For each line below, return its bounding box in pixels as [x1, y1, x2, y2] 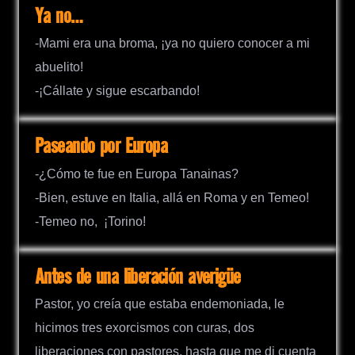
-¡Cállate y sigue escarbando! [35, 84, 200, 98]
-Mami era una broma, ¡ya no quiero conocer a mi [35, 36, 310, 51]
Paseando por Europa [35, 136, 168, 159]
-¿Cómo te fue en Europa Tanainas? [35, 166, 239, 181]
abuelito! [35, 60, 83, 74]
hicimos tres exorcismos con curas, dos [35, 320, 254, 334]
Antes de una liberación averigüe [35, 265, 241, 289]
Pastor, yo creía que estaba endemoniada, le [35, 296, 284, 311]
